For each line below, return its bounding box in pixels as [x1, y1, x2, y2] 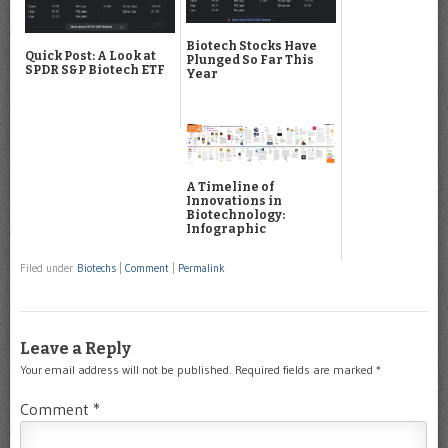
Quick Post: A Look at [25, 49, 156, 64]
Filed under [20, 260, 77, 275]
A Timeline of [186, 179, 274, 194]
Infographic [186, 221, 266, 236]
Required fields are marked [235, 362, 376, 378]
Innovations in [186, 193, 282, 208]
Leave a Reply [20, 339, 131, 359]
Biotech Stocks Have [186, 38, 317, 53]
